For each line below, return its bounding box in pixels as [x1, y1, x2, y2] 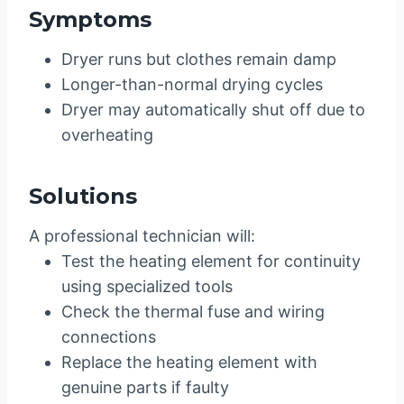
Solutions [29, 183, 137, 210]
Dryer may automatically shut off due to [61, 100, 365, 120]
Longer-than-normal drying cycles [61, 75, 323, 95]
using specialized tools [61, 277, 233, 297]
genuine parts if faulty [61, 378, 229, 398]
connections [61, 327, 156, 347]
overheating [61, 125, 153, 145]
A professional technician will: [29, 226, 255, 246]
